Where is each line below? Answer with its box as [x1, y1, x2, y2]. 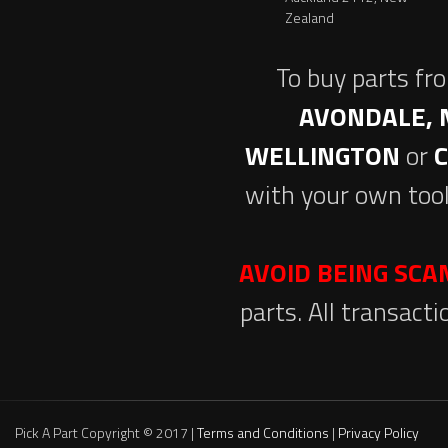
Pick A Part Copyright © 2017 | [15, 421, 197, 443]
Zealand [285, 6, 334, 28]
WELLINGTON [244, 135, 406, 175]
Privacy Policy [338, 421, 419, 443]
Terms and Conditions [197, 421, 329, 443]
